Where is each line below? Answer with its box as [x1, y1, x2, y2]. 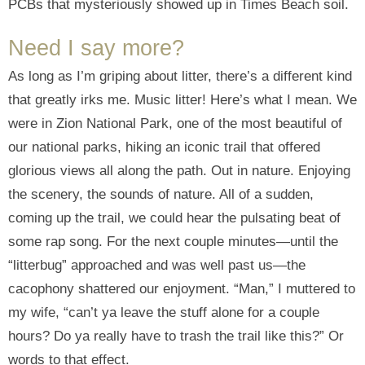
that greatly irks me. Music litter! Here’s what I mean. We [8, 92, 357, 108]
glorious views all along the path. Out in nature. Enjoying [8, 163, 350, 179]
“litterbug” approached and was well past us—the [8, 257, 306, 274]
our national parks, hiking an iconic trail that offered [8, 139, 320, 156]
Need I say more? [8, 36, 184, 61]
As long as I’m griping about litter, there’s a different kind [8, 68, 352, 85]
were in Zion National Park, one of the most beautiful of [8, 116, 342, 132]
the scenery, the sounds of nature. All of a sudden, [8, 187, 314, 203]
